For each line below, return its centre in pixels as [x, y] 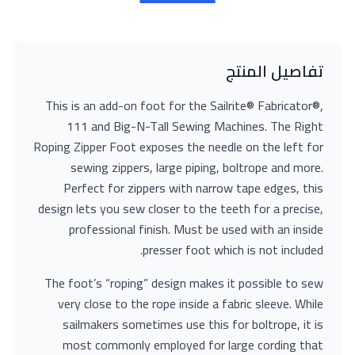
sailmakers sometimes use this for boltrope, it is [193, 324]
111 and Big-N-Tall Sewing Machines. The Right [195, 126]
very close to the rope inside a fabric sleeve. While [191, 303]
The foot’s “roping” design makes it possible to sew [184, 283]
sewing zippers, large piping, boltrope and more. [197, 167]
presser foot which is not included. [233, 250]
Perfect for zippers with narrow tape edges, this [193, 188]
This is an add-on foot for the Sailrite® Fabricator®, [184, 105]
